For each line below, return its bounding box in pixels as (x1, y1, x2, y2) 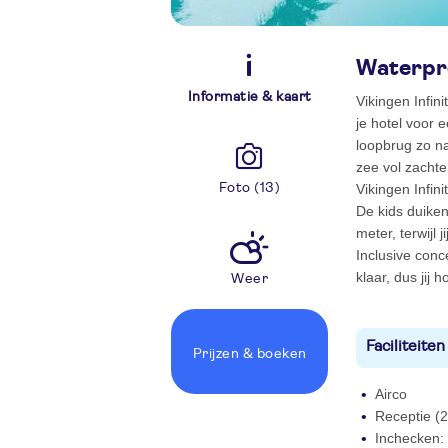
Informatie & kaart (187, 90, 312, 104)
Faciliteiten (366, 338, 445, 354)
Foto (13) (218, 181, 281, 195)
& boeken (242, 347, 307, 361)
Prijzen (192, 347, 243, 361)
